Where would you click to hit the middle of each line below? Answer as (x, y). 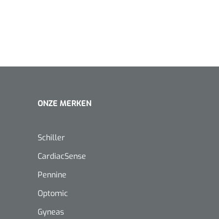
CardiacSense (62, 156)
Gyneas (51, 212)
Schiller (51, 138)
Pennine (52, 175)
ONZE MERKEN (65, 104)
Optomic (53, 194)
